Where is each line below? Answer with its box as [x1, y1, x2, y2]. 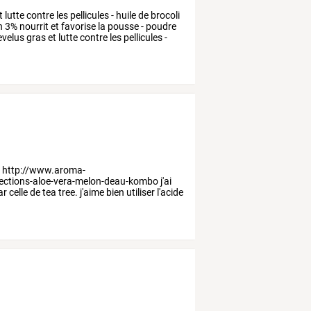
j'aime [78, 187, 105, 199]
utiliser [124, 187, 155, 199]
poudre [144, 20, 177, 32]
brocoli [149, 9, 180, 21]
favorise [59, 20, 96, 32]
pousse [106, 20, 140, 32]
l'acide [155, 187, 184, 199]
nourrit [17, 20, 49, 32]
